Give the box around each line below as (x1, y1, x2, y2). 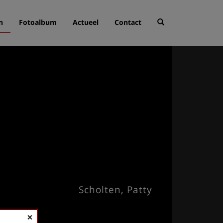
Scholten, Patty (79, 183, 152, 196)
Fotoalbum (19, 17, 57, 27)
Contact (114, 17, 141, 27)
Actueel (73, 17, 99, 27)
